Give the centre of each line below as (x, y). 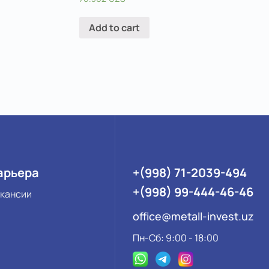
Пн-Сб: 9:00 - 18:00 (176, 237)
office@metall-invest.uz (193, 216)
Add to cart (115, 28)
